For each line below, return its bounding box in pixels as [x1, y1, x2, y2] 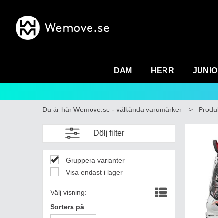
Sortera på [50, 203, 84, 211]
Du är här [42, 106, 72, 113]
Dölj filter [93, 129, 124, 137]
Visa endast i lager [64, 168, 123, 176]
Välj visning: [50, 188, 87, 196]
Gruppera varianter [64, 156, 125, 164]
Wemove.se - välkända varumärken [73, 106, 183, 113]
